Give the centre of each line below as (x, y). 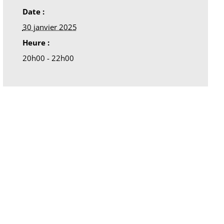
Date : (33, 11)
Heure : (36, 42)
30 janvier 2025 (49, 27)
